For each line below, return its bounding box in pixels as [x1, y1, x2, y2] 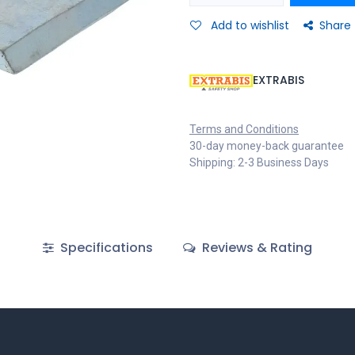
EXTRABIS [253, 72, 304, 88]
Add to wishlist [211, 17, 289, 33]
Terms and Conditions [189, 123, 299, 136]
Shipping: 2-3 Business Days [189, 156, 329, 169]
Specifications [56, 238, 153, 257]
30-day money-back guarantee [189, 139, 344, 152]
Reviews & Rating [199, 238, 313, 257]
